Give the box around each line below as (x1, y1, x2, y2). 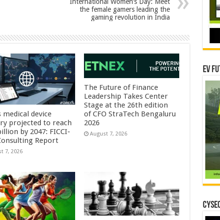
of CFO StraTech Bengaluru (84, 110, 176, 119)
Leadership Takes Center (84, 92, 168, 101)
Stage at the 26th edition (84, 101, 168, 110)
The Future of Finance (84, 83, 159, 92)
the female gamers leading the (79, 5, 170, 14)
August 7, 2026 (90, 131, 128, 137)
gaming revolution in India (90, 13, 170, 22)
